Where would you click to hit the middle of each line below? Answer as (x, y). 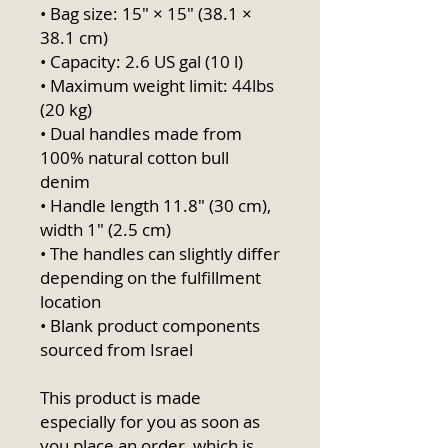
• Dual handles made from (141, 134)
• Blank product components (150, 326)
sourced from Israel (116, 350)
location (70, 302)
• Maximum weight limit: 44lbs (157, 86)
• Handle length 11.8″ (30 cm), (155, 206)
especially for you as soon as (150, 422)
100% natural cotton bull (134, 158)
